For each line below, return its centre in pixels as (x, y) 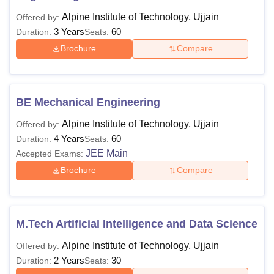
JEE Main (107, 153)
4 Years (69, 138)
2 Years (69, 260)
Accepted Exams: (50, 153)
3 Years (69, 31)
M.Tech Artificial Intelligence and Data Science (137, 224)
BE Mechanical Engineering (88, 102)
